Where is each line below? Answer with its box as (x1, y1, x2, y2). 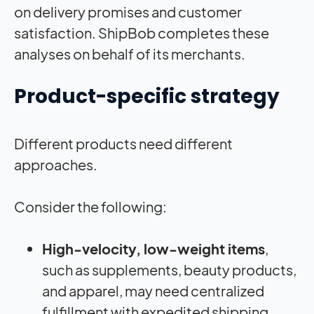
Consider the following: (14, 197, 169, 215)
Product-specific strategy (14, 82, 284, 110)
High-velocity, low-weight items (42, 239, 265, 257)
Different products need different (14, 134, 233, 152)
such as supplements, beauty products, (42, 260, 296, 278)
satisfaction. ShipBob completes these (14, 23, 269, 41)
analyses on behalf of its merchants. (14, 44, 250, 62)
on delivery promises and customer (14, 2, 242, 20)
